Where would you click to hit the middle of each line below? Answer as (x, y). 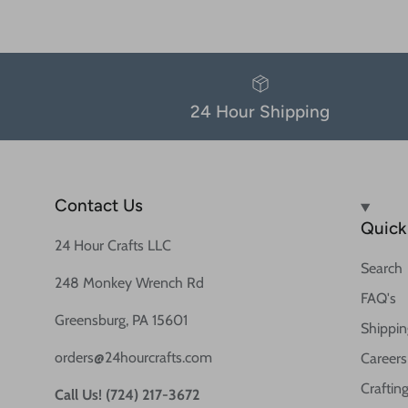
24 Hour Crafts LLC (113, 246)
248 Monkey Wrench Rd (129, 283)
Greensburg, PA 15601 (121, 321)
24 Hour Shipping (260, 112)
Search (381, 269)
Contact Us (99, 206)
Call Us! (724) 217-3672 (127, 395)
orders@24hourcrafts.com (133, 358)
